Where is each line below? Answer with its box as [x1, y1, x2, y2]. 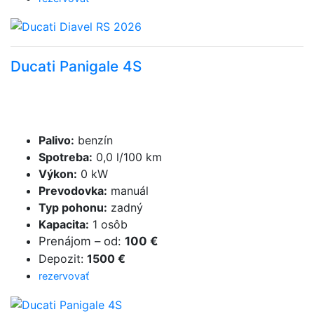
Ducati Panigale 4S [11, 57, 142, 76]
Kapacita [39, 217, 86, 232]
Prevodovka [39, 184, 104, 198]
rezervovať [39, 270, 89, 282]
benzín [74, 133, 113, 148]
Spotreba [39, 150, 89, 165]
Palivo [39, 133, 71, 148]
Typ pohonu [39, 200, 104, 215]
